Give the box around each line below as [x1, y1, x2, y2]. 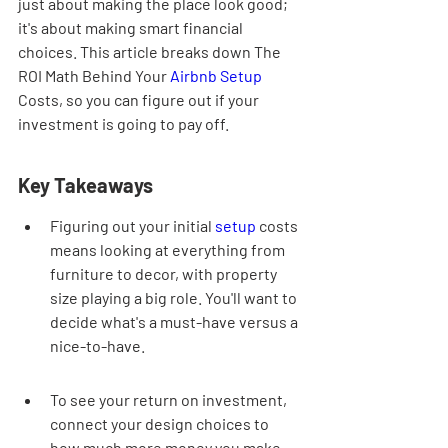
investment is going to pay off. [18, 114, 229, 133]
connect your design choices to [50, 414, 272, 433]
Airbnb [170, 66, 217, 85]
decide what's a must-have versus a [50, 312, 301, 331]
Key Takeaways [18, 173, 153, 197]
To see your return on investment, [50, 390, 290, 409]
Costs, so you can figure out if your [18, 90, 262, 109]
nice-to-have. [50, 336, 145, 355]
